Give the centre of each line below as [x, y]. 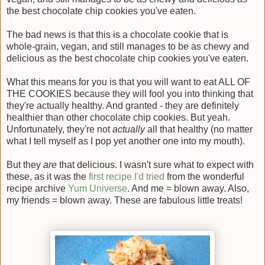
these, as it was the [48, 177]
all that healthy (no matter [200, 130]
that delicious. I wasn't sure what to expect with [155, 165]
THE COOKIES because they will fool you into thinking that [130, 94]
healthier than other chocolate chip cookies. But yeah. [118, 118]
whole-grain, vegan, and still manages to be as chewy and [128, 47]
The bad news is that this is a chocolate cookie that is [117, 35]
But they [25, 165]
